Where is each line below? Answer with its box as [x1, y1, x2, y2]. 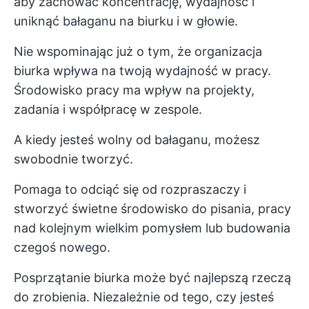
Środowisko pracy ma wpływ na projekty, [14, 82, 255, 97]
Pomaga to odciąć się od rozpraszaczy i [14, 181, 246, 197]
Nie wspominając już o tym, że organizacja [14, 43, 262, 59]
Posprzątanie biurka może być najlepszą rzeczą [14, 270, 291, 285]
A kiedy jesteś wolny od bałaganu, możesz [14, 132, 260, 147]
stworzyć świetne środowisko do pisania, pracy [14, 201, 291, 216]
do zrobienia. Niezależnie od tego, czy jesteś [14, 289, 274, 304]
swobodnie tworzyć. [14, 151, 133, 166]
